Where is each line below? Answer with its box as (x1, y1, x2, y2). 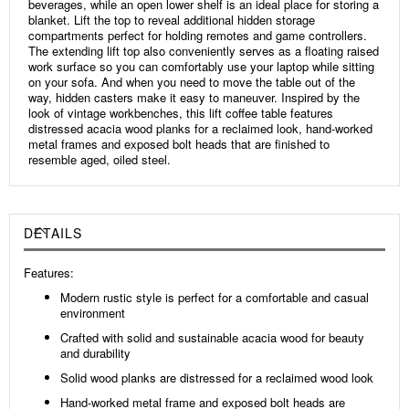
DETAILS (24, 223, 82, 242)
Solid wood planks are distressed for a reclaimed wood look (60, 368, 373, 386)
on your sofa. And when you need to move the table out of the (28, 72, 355, 90)
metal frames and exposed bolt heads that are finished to (28, 134, 330, 152)
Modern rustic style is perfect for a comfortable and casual (60, 288, 369, 306)
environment (60, 303, 125, 321)
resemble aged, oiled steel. (28, 150, 171, 168)
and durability (60, 343, 131, 362)
